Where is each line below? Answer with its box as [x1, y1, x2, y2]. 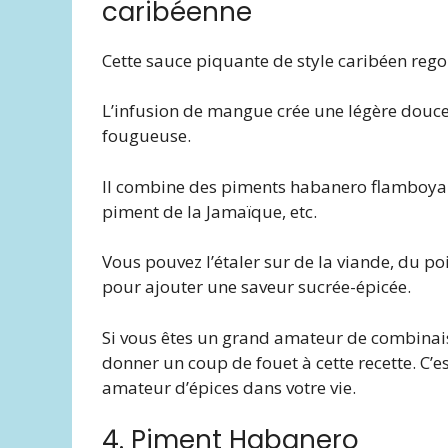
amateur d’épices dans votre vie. [102, 375, 356, 399]
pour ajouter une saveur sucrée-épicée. [102, 275, 411, 299]
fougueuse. [102, 124, 191, 148]
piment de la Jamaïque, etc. [102, 199, 317, 223]
